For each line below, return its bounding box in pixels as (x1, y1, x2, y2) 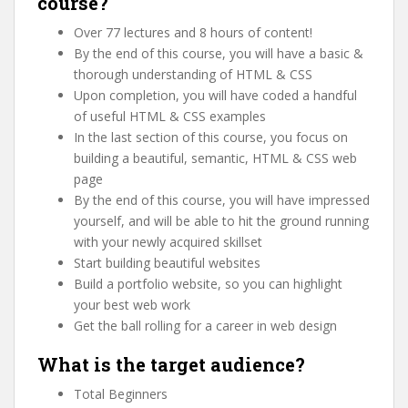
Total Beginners (74, 385, 168, 403)
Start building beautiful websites (74, 254, 260, 271)
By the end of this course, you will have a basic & (74, 45, 363, 62)
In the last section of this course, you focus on (74, 128, 348, 146)
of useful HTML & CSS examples (74, 107, 266, 125)
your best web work (74, 296, 190, 313)
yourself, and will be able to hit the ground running (74, 212, 369, 229)
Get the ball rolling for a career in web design (74, 317, 337, 334)
